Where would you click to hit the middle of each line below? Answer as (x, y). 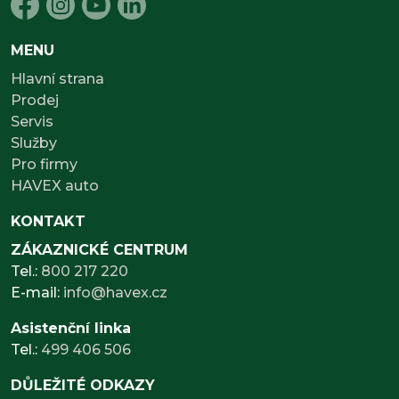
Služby (34, 142)
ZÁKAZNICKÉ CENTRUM (99, 249)
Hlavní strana (57, 78)
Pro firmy (44, 164)
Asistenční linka (71, 328)
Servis (32, 121)
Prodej (35, 100)
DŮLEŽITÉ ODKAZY (83, 385)
